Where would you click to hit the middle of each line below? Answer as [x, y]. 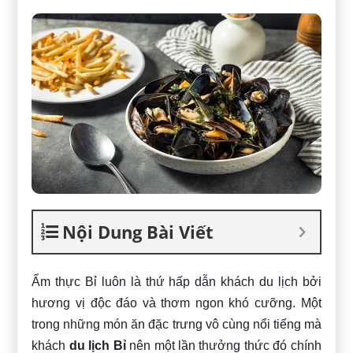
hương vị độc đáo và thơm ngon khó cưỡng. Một [176, 303]
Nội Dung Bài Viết [138, 232]
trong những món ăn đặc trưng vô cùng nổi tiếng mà [176, 325]
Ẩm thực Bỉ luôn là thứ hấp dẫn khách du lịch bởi [176, 282]
